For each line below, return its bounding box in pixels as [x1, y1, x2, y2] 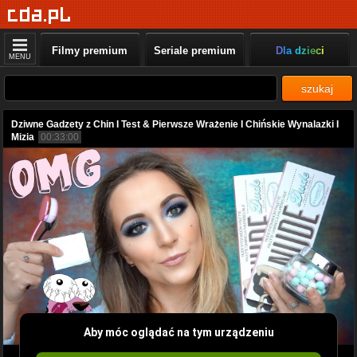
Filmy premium [52, 45, 128, 57]
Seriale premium [153, 45, 236, 57]
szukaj [301, 82, 333, 95]
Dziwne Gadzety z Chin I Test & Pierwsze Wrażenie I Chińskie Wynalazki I [11, 119, 339, 130]
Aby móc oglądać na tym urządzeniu [83, 325, 274, 339]
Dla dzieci [275, 45, 324, 57]
